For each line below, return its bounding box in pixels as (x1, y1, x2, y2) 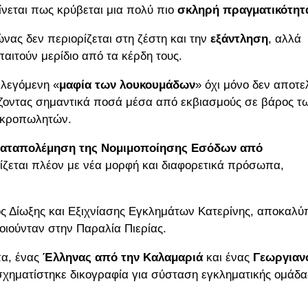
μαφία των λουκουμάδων (59, 78, 195, 92)
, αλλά (268, 32, 301, 46)
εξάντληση (210, 32, 268, 46)
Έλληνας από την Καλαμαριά (43, 251, 203, 265)
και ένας (203, 251, 253, 265)
